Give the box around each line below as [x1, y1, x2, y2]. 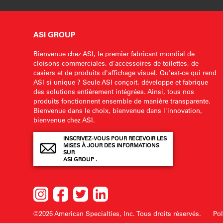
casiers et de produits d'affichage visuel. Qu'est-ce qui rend [33, 68, 217, 77]
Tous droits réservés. [135, 209, 204, 218]
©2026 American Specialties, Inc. [33, 209, 135, 218]
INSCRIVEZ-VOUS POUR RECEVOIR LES [63, 135, 167, 142]
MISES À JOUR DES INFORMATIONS [63, 142, 160, 149]
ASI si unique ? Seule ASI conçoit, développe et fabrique [33, 78, 209, 86]
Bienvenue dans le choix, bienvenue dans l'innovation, [33, 106, 203, 114]
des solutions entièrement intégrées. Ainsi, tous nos [33, 87, 195, 96]
